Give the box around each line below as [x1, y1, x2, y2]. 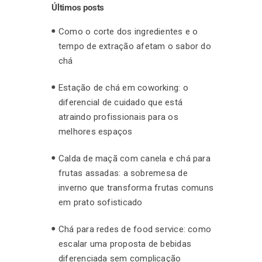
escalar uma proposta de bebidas [58, 238, 191, 249]
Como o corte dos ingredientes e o [58, 26, 198, 37]
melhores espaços [58, 126, 133, 137]
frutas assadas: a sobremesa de [58, 167, 188, 178]
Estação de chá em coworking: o [58, 82, 188, 93]
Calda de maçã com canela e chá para [58, 153, 211, 164]
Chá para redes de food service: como [58, 223, 212, 235]
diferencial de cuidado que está [58, 96, 182, 108]
